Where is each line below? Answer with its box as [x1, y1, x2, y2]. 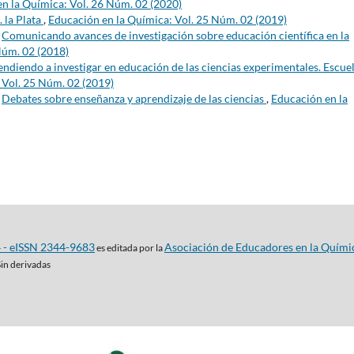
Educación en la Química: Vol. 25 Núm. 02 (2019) [48, 13, 287, 27]
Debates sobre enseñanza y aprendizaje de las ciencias [2, 92, 266, 106]
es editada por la [95, 242, 163, 254]
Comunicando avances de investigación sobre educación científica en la [2, 28, 349, 43]
